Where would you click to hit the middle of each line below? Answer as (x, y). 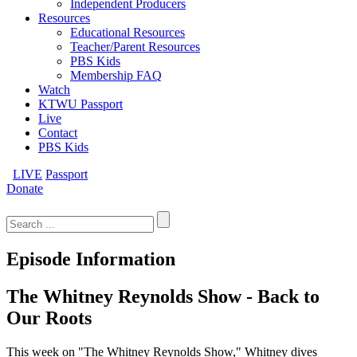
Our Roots (49, 318)
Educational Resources (127, 32)
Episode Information (91, 259)
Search (23, 202)
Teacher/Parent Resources (135, 47)
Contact (58, 133)
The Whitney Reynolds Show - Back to (163, 296)
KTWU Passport (80, 104)
